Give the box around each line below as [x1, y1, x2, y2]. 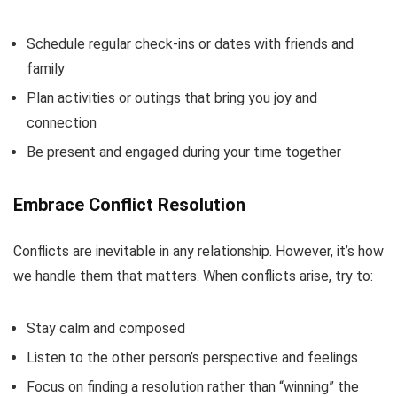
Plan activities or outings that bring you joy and [27, 89, 317, 106]
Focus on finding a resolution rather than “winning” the [27, 378, 359, 395]
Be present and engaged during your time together [27, 143, 341, 160]
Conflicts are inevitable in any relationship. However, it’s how [13, 242, 384, 260]
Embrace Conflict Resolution [13, 193, 245, 215]
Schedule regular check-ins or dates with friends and [27, 35, 354, 52]
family [27, 59, 65, 77]
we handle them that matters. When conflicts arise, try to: [13, 267, 373, 284]
